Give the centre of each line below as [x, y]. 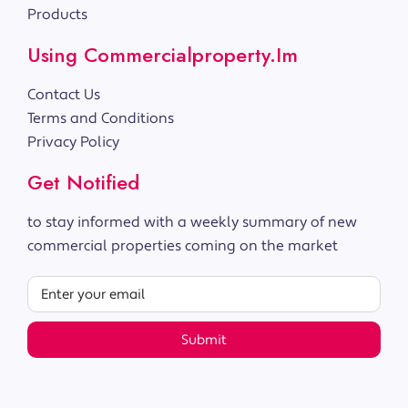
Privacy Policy [73, 143]
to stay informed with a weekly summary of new [192, 223]
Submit [204, 340]
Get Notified [83, 183]
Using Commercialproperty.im [163, 55]
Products [57, 15]
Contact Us [64, 95]
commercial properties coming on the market [183, 246]
